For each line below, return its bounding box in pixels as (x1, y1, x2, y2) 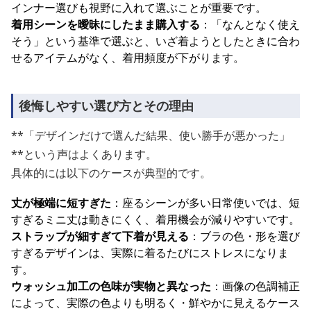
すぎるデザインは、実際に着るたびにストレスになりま (11, 245, 289, 260)
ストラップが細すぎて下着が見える (11, 228, 189, 244)
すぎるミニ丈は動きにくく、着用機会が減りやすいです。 (11, 212, 300, 227)
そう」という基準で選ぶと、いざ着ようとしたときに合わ (11, 33, 300, 49)
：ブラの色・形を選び (189, 228, 300, 244)
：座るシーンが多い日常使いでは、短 (111, 195, 300, 210)
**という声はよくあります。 (11, 146, 157, 162)
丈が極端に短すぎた (11, 195, 111, 210)
